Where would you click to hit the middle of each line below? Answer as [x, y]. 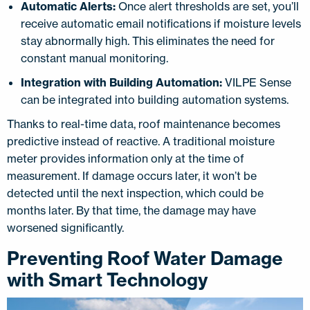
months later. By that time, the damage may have [131, 210]
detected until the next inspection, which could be [135, 193]
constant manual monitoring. [96, 58]
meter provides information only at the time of [126, 158]
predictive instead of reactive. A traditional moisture [141, 141]
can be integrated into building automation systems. [156, 99]
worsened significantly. [67, 227]
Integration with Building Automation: [121, 82]
